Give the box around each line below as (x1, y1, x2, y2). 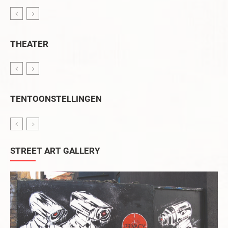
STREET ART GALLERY (10, 145, 100, 156)
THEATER (10, 38, 48, 49)
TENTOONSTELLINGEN (10, 94, 102, 104)
